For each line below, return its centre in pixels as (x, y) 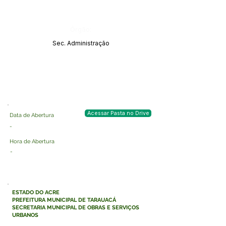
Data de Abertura (32, 115)
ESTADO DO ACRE (36, 192)
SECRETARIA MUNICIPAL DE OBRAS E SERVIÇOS (76, 208)
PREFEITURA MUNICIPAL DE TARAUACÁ (64, 200)
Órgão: (81, 29)
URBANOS (25, 215)
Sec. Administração (81, 43)
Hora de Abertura (32, 142)
